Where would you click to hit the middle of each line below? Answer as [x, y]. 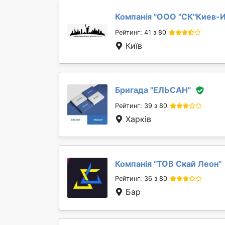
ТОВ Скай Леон [188, 164]
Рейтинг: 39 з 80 [141, 106]
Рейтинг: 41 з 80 [141, 33]
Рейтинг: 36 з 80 [141, 179]
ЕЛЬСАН [171, 90]
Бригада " [134, 90]
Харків [137, 119]
